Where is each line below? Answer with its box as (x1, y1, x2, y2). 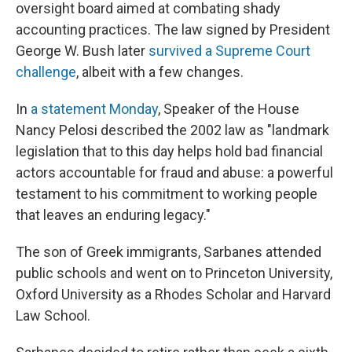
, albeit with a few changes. (76, 64, 244, 80)
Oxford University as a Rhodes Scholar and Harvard (16, 286, 331, 302)
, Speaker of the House (158, 101, 299, 117)
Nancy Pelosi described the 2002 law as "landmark (16, 122, 329, 138)
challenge (16, 64, 76, 80)
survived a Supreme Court (148, 42, 310, 59)
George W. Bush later (16, 42, 148, 59)
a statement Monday (31, 101, 158, 117)
